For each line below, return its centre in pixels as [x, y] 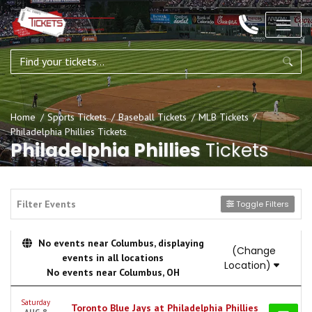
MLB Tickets [224, 117]
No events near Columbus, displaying [119, 243]
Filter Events [46, 204]
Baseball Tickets [153, 117]
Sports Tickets [77, 117]
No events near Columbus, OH [113, 272]
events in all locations [113, 258]
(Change [253, 250]
